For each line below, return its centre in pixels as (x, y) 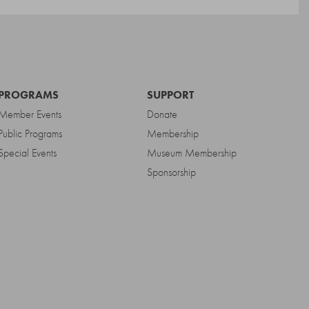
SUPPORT (170, 95)
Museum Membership (191, 153)
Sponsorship (171, 172)
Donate (162, 114)
